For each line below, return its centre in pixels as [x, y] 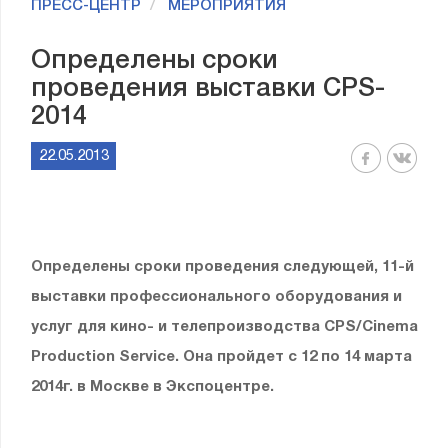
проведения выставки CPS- [208, 89]
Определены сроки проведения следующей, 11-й [222, 267]
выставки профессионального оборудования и [216, 297]
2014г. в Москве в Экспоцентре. [154, 387]
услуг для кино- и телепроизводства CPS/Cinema [224, 327]
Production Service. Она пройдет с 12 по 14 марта [221, 357]
